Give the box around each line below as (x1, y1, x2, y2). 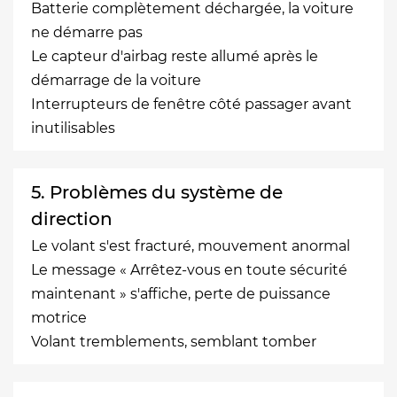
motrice (31, 308, 87, 326)
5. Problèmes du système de (31, 181, 283, 203)
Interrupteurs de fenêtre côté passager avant (31, 95, 352, 113)
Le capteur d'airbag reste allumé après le (31, 47, 318, 65)
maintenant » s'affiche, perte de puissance (31, 284, 331, 302)
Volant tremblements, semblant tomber (31, 332, 316, 350)
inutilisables (31, 119, 115, 136)
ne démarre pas (31, 23, 143, 41)
